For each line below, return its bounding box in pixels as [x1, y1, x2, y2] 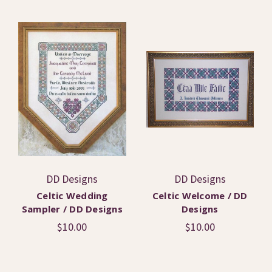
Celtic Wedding [36, 189, 108, 202]
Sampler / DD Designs [21, 202, 123, 215]
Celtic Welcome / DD [152, 189, 248, 202]
